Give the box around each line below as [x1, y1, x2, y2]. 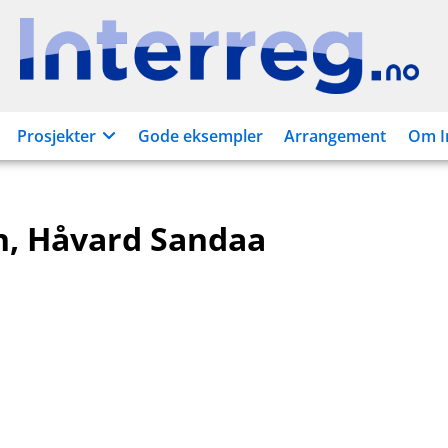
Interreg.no [218, 55, 304, 78]
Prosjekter [16, 125, 96, 147]
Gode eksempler [138, 125, 264, 147]
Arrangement [283, 125, 386, 147]
